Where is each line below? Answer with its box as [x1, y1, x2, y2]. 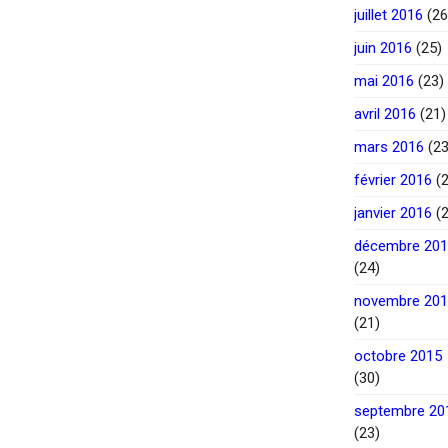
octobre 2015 [354, 347, 442, 366]
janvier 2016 [354, 204, 432, 223]
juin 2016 [354, 39, 412, 58]
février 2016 [354, 171, 432, 190]
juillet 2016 [354, 6, 423, 25]
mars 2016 [354, 138, 424, 157]
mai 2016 [354, 72, 414, 91]
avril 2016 [354, 105, 416, 124]
